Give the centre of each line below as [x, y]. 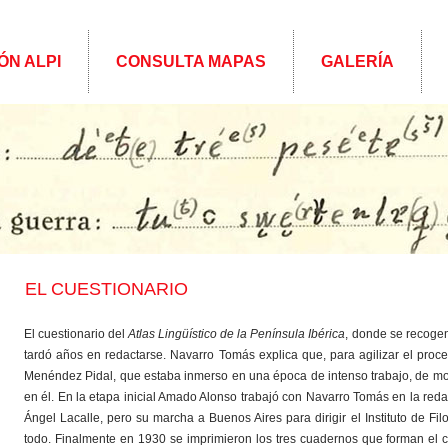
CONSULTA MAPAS [191, 61]
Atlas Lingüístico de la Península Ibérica [237, 334]
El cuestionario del [76, 334]
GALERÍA [357, 61]
